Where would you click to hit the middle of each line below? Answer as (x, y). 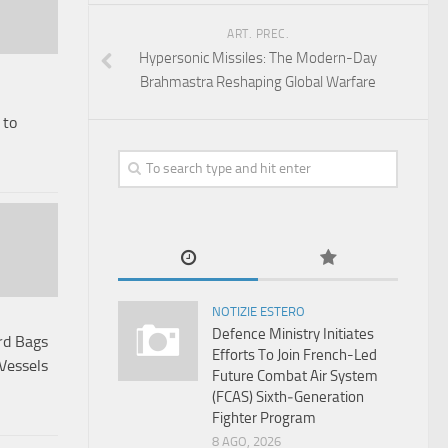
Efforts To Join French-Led (294, 355)
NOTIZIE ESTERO (258, 311)
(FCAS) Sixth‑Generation (288, 397)
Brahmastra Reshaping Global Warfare (258, 82)
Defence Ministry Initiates (293, 334)
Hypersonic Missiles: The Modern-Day (258, 58)
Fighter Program (264, 418)
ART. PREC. (258, 34)
